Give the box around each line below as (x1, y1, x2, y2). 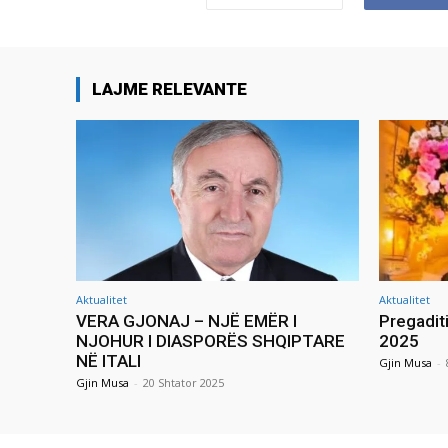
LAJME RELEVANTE (92, 79, 247, 100)
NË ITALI (76, 351, 141, 372)
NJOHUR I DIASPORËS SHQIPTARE (76, 331, 345, 352)
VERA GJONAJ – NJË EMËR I (76, 311, 297, 332)
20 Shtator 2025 (143, 375, 224, 391)
